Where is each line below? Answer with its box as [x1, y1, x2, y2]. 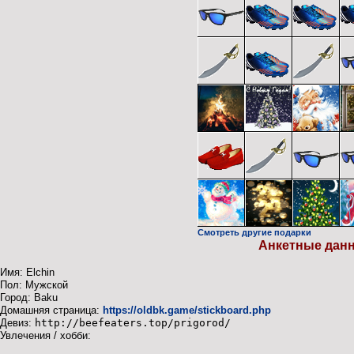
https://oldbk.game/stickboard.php [103, 304, 271, 317]
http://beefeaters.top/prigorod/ [35, 317, 231, 330]
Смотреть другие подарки [198, 228, 311, 238]
